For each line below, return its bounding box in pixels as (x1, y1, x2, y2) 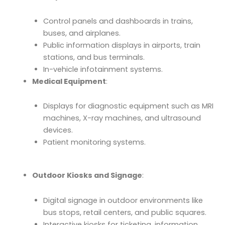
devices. (43, 125, 73, 136)
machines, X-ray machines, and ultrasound (43, 113, 201, 124)
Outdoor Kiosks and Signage (32, 170, 142, 180)
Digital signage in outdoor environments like (43, 195, 203, 205)
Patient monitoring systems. (43, 137, 146, 148)
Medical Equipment (32, 76, 106, 86)
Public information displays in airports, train (43, 40, 200, 50)
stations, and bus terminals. (43, 52, 145, 62)
